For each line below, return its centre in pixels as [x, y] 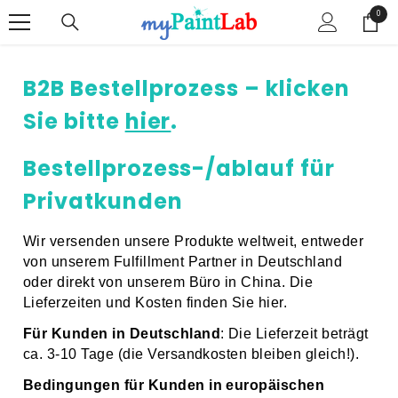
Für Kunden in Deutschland [122, 334]
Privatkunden [103, 202]
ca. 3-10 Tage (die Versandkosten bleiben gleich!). [191, 354]
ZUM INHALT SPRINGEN [108, 15]
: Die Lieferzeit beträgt [295, 334]
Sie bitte [74, 122]
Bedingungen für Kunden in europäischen [174, 386]
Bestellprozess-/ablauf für [179, 169]
